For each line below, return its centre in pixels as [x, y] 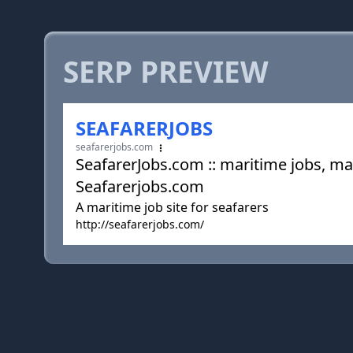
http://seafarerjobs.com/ [140, 224]
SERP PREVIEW [166, 72]
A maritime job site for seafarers [172, 207]
